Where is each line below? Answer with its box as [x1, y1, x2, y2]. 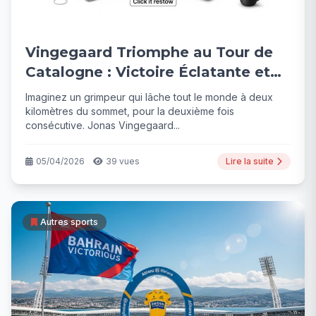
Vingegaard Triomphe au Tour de [25, 43, 273, 61]
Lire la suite [226, 155, 274, 166]
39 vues [106, 155, 140, 166]
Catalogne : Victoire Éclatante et [25, 63, 270, 80]
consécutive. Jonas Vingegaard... [25, 119, 180, 131]
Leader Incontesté [25, 83, 162, 100]
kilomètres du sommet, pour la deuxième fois [25, 104, 234, 117]
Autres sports [40, 216, 98, 227]
